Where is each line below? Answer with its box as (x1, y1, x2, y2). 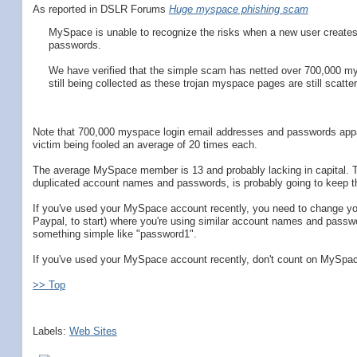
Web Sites (69, 324, 117, 337)
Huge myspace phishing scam (168, 2, 308, 15)
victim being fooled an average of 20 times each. (32, 138, 257, 151)
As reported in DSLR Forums (32, 2, 169, 15)
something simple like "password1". (32, 227, 197, 240)
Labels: (32, 324, 69, 337)
